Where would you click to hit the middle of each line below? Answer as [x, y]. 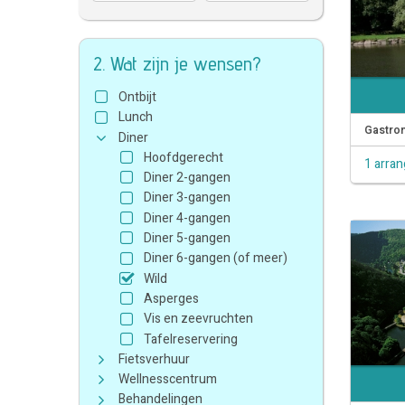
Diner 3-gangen [187, 198]
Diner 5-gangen [187, 239]
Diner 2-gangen [187, 178]
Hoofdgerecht [184, 157]
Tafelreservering [191, 339]
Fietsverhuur [154, 359]
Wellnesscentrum [168, 380]
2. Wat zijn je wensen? [177, 63]
